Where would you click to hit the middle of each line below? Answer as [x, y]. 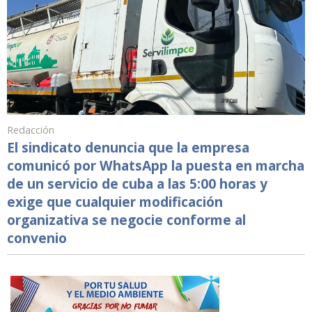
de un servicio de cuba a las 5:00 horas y [137, 184]
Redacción [31, 130]
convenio [37, 238]
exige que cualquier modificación [115, 202]
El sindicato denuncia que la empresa [128, 148]
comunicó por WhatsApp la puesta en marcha [156, 166]
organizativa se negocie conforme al [126, 220]
